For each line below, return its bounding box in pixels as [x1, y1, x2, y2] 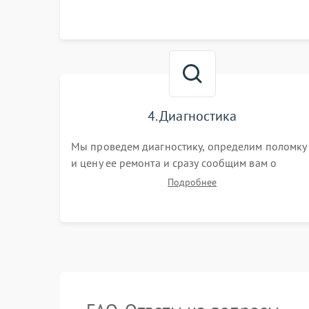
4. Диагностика [147, 107, 237, 125]
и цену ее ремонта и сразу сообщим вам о [71, 156, 277, 170]
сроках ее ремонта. [71, 172, 166, 186]
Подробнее [168, 176, 217, 188]
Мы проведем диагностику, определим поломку [71, 139, 307, 153]
